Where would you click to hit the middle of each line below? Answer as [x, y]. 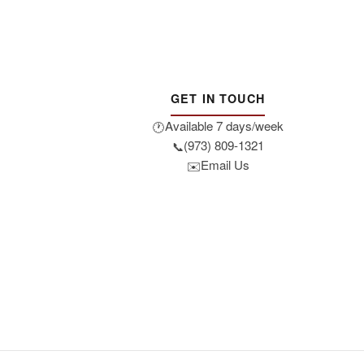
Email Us [225, 165]
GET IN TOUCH [218, 98]
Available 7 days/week [224, 126]
